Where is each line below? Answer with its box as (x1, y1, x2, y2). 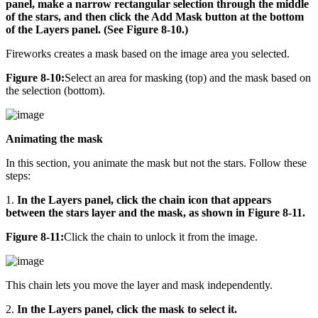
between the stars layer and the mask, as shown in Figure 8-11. (6, 206, 305, 219)
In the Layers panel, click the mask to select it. (17, 302, 237, 315)
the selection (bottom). (6, 84, 105, 97)
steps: (6, 169, 31, 182)
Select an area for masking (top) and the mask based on (65, 71, 311, 84)
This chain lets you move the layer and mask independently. (6, 278, 273, 291)
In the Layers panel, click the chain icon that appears (17, 193, 271, 206)
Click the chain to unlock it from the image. (64, 230, 258, 243)
